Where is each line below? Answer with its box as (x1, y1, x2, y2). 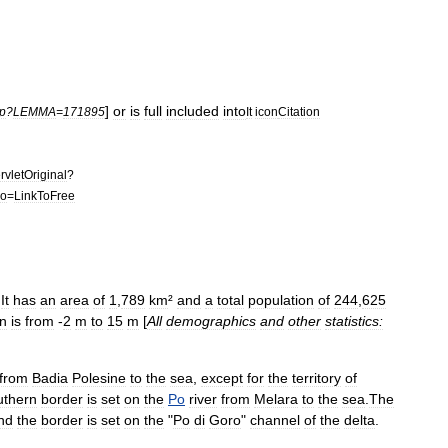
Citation (278, 105, 320, 118)
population (248, 292, 314, 308)
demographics (166, 313, 256, 329)
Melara (254, 391, 298, 407)
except (201, 370, 243, 386)
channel (250, 412, 300, 428)
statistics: (325, 313, 383, 329)
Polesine (72, 370, 126, 386)
